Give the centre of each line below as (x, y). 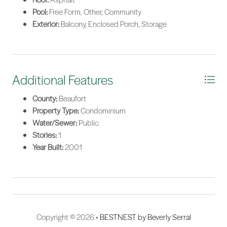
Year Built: (48, 147)
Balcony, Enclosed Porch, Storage (113, 24)
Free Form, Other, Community (94, 12)
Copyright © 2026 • (68, 217)
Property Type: (56, 111)
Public (88, 123)
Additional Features (63, 80)
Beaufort (72, 99)
